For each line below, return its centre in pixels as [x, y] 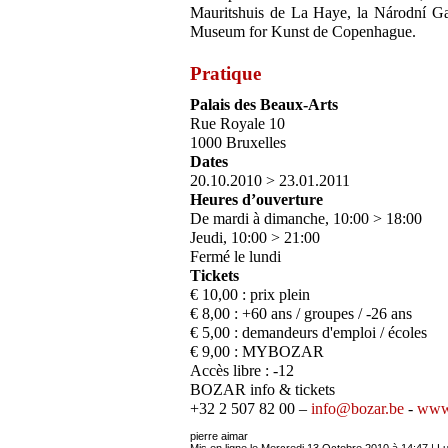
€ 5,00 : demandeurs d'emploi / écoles [308, 333]
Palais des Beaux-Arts [264, 105]
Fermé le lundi [235, 257]
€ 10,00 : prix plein [250, 295]
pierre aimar [219, 436]
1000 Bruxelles [238, 143]
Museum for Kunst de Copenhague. [303, 32]
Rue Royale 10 [237, 124]
